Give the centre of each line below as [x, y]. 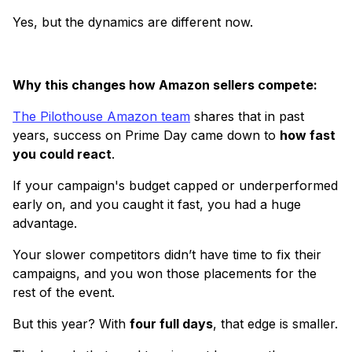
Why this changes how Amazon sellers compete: [165, 85]
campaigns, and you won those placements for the [165, 274]
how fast [308, 136]
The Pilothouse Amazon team [101, 117]
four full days [171, 324]
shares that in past [247, 117]
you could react [62, 154]
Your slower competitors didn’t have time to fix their [167, 255]
